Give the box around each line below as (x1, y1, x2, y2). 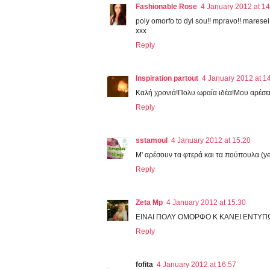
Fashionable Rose (136, 2, 197, 11)
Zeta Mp (136, 198, 163, 207)
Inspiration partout (136, 74, 198, 83)
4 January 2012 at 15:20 (171, 136, 251, 145)
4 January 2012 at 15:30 (166, 198, 246, 207)
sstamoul (136, 136, 168, 145)
